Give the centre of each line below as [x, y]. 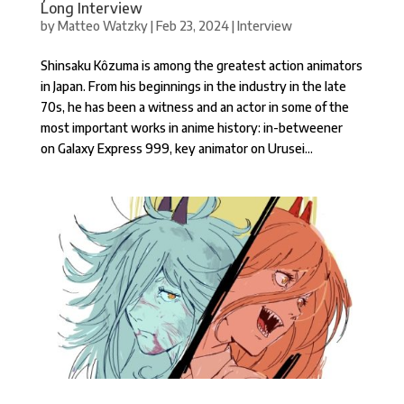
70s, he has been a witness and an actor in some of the [194, 106]
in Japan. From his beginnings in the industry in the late [193, 86]
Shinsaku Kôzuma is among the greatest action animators [201, 65]
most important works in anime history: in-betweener [191, 127]
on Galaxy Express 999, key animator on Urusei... [176, 148]
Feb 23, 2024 [192, 25]
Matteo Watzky [102, 25]
